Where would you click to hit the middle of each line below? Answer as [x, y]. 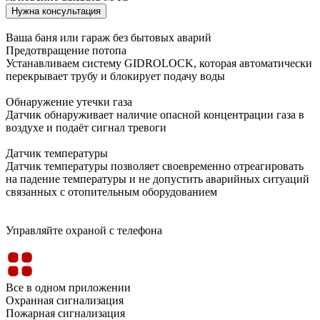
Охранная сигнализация [65, 300]
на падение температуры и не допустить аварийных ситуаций [157, 179]
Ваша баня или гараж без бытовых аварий [109, 37]
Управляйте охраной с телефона [84, 230]
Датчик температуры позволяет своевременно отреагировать [155, 166]
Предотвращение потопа [66, 50]
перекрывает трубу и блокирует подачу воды [115, 76]
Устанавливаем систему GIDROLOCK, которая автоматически [159, 63]
